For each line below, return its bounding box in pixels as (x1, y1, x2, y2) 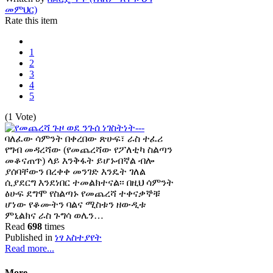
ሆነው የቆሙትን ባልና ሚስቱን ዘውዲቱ (5, 199, 146, 210)
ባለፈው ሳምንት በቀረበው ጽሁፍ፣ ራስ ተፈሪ (5, 133, 163, 144)
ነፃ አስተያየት (55, 232, 102, 243)
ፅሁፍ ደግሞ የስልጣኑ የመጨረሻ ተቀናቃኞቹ (5, 188, 160, 199)
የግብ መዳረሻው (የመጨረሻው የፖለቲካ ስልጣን (5, 144, 172, 155)
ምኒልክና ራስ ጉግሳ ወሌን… (5, 210, 104, 221)
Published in (5, 232, 52, 243)
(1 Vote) (5, 112, 36, 122)
